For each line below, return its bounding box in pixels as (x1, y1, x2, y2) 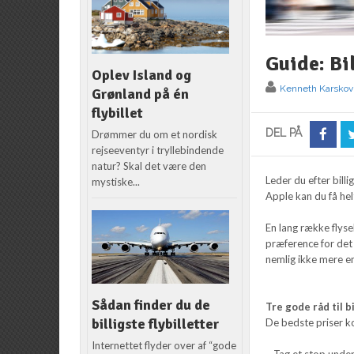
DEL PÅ (265, 126, 303, 139)
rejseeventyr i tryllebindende (92, 144, 224, 157)
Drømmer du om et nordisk (92, 128, 218, 141)
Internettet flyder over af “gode (92, 339, 237, 352)
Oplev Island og (92, 66, 192, 85)
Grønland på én (92, 85, 190, 104)
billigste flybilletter (92, 315, 220, 333)
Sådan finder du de (92, 296, 211, 314)
